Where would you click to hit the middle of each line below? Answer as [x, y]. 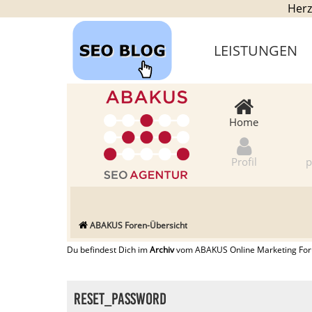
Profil [244, 162]
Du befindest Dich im [108, 250]
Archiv [162, 250]
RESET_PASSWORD [120, 299]
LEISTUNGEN [256, 50]
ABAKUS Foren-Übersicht [139, 225]
